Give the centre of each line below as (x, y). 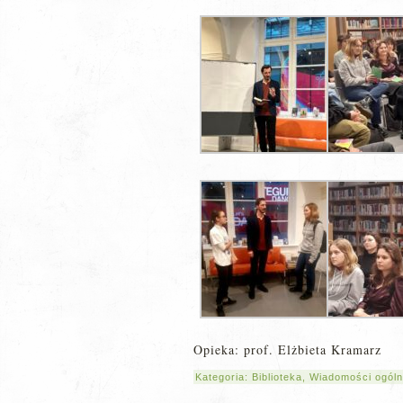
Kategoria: (224, 377)
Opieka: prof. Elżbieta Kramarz (287, 349)
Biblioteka (277, 377)
